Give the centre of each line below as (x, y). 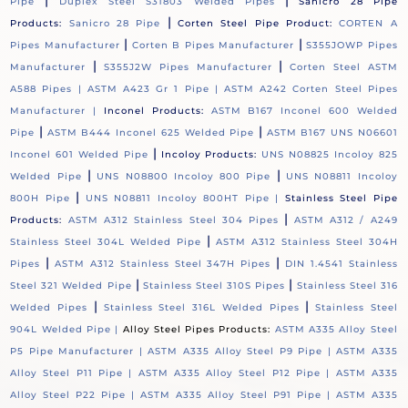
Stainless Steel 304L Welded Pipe (106, 242)
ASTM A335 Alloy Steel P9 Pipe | (242, 352)
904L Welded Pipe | (66, 330)
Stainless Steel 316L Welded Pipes (201, 308)
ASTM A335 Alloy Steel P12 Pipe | (237, 373)
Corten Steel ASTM (344, 67)
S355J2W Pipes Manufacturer (188, 67)
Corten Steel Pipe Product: (255, 24)
